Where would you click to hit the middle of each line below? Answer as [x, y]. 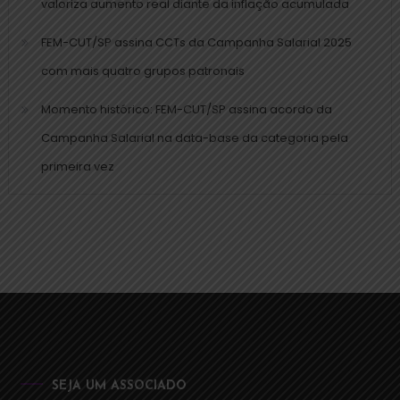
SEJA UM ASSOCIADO [120, 386]
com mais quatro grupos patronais [142, 71]
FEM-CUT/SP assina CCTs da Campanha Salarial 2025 [196, 42]
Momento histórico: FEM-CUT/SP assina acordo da [186, 109]
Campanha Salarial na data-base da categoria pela [194, 137]
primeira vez [77, 166]
